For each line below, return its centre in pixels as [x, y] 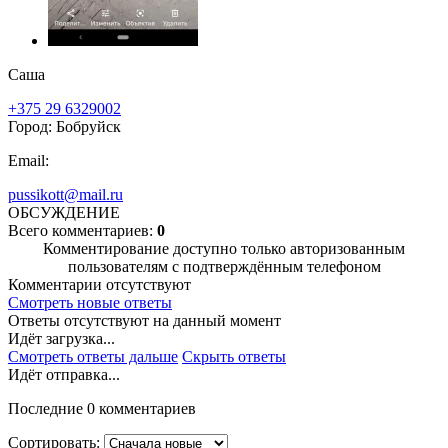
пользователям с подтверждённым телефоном [224, 267]
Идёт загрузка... [61, 339]
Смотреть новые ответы [90, 303]
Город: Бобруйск [64, 127]
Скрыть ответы [234, 357]
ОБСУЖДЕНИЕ [64, 213]
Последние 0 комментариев [102, 409]
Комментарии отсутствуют [99, 285]
